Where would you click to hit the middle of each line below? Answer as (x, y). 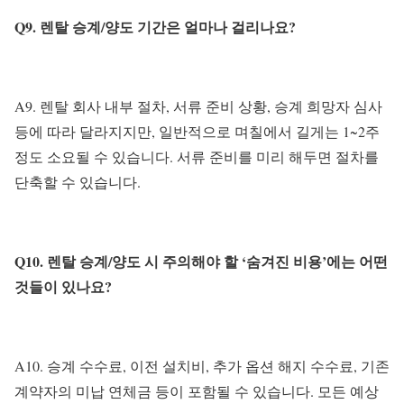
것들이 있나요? (63, 287)
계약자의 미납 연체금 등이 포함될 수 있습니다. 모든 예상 (197, 391)
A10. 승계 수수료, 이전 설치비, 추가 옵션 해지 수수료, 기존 (202, 366)
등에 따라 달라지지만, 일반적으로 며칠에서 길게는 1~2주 (197, 132)
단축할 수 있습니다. (78, 182)
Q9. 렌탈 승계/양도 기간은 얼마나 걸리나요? (155, 27)
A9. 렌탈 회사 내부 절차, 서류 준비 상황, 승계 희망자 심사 (198, 106)
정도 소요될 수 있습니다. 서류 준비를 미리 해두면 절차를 (197, 157)
